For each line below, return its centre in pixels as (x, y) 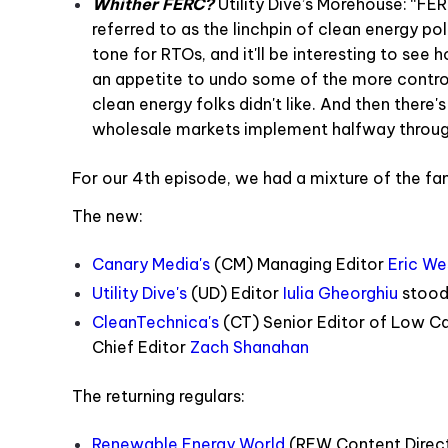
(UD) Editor (235, 292)
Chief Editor (141, 346)
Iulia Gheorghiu (340, 292)
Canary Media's (151, 263)
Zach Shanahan (249, 346)
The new (105, 215)
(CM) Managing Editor (299, 263)
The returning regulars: (158, 395)
